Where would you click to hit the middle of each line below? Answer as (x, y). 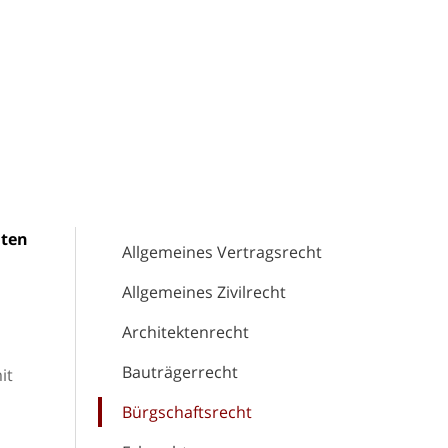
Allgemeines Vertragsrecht (222, 252)
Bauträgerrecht (180, 372)
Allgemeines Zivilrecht (204, 292)
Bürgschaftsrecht (187, 412)
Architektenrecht (185, 332)
